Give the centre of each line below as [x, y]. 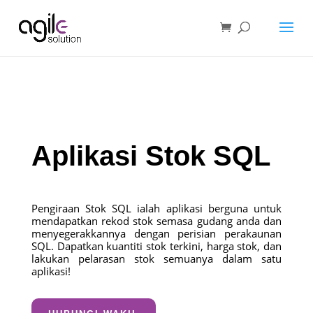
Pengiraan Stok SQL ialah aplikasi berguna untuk [156, 208]
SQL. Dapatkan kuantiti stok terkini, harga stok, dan [156, 246]
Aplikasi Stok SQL [151, 156]
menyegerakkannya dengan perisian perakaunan [156, 233]
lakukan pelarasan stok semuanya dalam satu [156, 259]
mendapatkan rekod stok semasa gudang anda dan [156, 221]
